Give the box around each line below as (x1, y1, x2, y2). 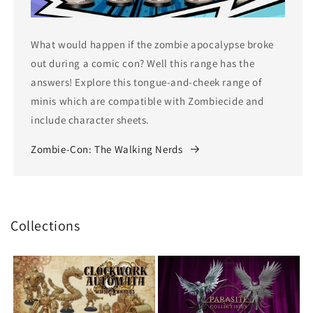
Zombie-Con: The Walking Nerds (31, 143, 183, 156)
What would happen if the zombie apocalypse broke (31, 38, 274, 52)
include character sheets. (31, 113, 150, 127)
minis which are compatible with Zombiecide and (31, 94, 264, 108)
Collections (10, 217, 80, 235)
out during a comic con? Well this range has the (31, 57, 255, 71)
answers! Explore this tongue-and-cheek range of (31, 75, 262, 89)
